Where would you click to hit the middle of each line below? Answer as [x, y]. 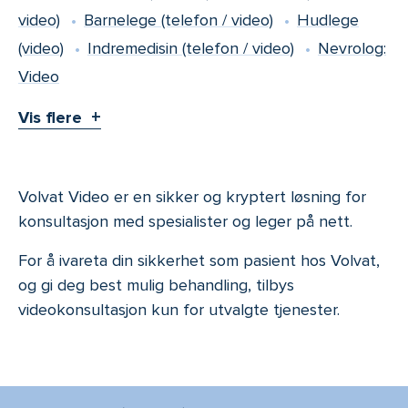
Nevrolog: [352, 49]
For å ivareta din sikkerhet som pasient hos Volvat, [199, 261]
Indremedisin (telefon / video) [191, 49]
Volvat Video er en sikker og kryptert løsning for [192, 197]
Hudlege [328, 20]
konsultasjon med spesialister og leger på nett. [185, 222]
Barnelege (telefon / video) [178, 20]
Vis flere [50, 118]
